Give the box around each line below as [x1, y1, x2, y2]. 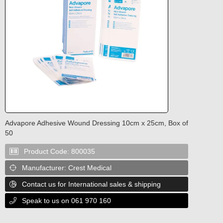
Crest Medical [68, 163, 111, 172]
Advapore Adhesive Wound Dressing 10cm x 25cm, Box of [5, 118, 188, 127]
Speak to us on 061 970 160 [22, 196, 111, 205]
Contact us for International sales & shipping [22, 180, 161, 188]
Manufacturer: [22, 163, 68, 172]
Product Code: [24, 147, 71, 155]
